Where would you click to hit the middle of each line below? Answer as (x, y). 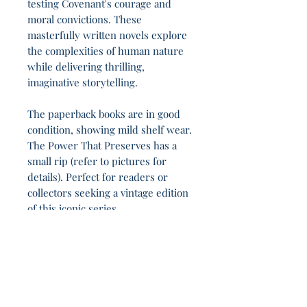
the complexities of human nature (106, 51)
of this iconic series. (73, 209)
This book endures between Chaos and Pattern (107, 271)
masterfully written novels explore (107, 35)
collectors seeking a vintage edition (108, 193)
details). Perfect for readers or (98, 177)
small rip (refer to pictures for (97, 161)
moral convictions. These (85, 20)
